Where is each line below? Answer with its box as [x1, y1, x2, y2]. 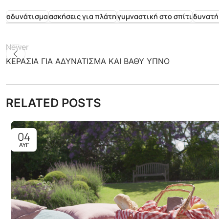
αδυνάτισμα [6, 11, 48, 21]
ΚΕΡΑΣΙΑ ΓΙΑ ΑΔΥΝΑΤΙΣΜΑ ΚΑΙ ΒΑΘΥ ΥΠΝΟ [6, 56, 170, 66]
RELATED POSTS [6, 95, 101, 110]
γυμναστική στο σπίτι [117, 11, 192, 21]
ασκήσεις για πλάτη [49, 11, 116, 21]
